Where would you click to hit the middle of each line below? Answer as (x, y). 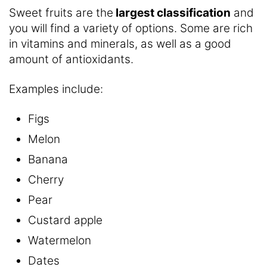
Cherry (46, 179)
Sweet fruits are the (61, 13)
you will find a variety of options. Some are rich (131, 28)
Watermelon (60, 240)
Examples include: (56, 89)
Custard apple (65, 220)
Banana (48, 159)
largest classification (172, 13)
